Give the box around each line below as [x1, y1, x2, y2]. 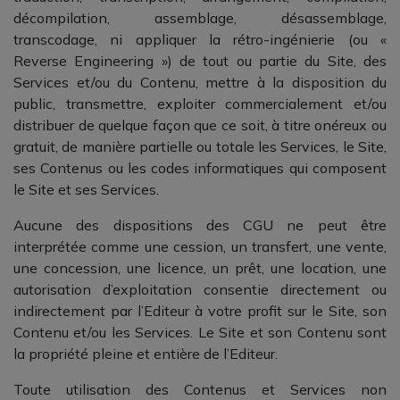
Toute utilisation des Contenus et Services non [13, 380, 387, 398]
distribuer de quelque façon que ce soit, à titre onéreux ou [13, 116, 387, 134]
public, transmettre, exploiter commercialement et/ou [13, 95, 387, 112]
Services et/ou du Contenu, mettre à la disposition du [13, 73, 387, 91]
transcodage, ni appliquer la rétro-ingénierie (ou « [13, 30, 387, 48]
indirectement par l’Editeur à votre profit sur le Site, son [13, 302, 387, 320]
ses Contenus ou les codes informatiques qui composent [13, 159, 387, 177]
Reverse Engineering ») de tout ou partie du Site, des [13, 52, 387, 70]
